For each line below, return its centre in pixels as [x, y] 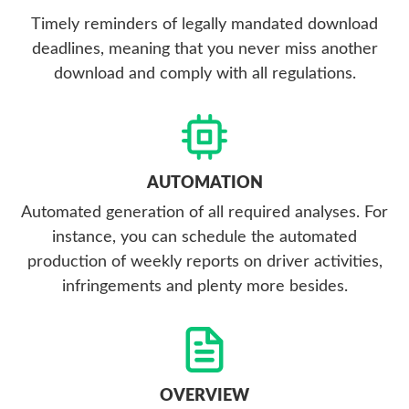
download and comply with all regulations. [204, 74]
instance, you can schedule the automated [204, 238]
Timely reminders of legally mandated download [204, 25]
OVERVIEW [204, 397]
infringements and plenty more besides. [204, 287]
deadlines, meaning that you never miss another [204, 50]
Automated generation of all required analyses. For [204, 213]
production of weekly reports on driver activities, [204, 262]
